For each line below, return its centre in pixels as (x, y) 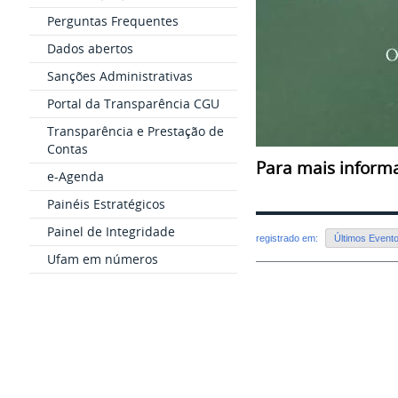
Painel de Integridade (111, 231)
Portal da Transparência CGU (133, 103)
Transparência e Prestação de (135, 131)
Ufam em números (102, 259)
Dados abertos (90, 48)
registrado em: (288, 239)
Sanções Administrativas (119, 76)
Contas (67, 149)
